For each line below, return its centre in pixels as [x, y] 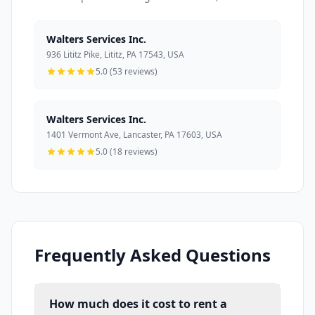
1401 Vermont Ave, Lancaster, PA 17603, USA [134, 135]
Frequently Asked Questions [153, 255]
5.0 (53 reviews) [127, 72]
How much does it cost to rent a [138, 304]
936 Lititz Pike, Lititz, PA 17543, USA [115, 55]
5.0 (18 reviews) [127, 152]
